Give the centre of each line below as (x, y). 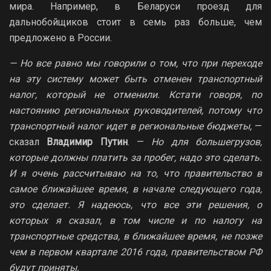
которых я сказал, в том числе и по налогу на (135, 220)
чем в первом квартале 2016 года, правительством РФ (135, 252)
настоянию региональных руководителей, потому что (135, 110)
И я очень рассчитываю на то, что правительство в (135, 173)
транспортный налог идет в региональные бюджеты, (130, 126)
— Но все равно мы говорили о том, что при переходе (135, 63)
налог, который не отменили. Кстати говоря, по (135, 94)
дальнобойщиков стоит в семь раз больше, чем (135, 22)
